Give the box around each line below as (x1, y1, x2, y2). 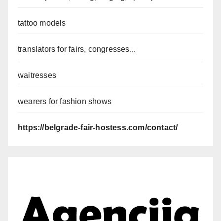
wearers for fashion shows (18, 97, 111, 106)
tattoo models (18, 19, 66, 28)
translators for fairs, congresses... (18, 45, 136, 54)
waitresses (18, 71, 56, 80)
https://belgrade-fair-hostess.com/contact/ (18, 123, 178, 132)
